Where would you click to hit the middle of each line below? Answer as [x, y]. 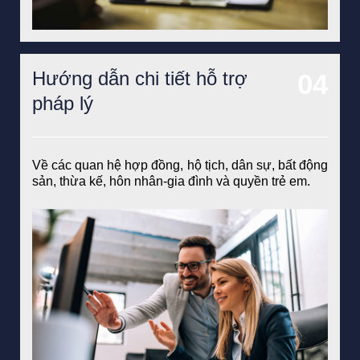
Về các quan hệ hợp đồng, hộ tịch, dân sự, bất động [180, 166]
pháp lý [63, 104]
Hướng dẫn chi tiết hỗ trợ [140, 79]
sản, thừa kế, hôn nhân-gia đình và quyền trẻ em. [171, 182]
